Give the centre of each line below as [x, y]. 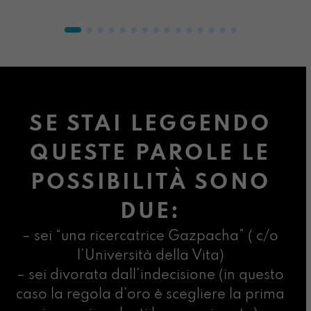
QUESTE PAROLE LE [150, 153]
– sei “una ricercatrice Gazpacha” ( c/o [150, 236]
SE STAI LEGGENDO [150, 124]
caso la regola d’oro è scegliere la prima [150, 295]
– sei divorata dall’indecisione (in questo [150, 275]
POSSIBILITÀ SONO [150, 183]
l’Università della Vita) [150, 256]
